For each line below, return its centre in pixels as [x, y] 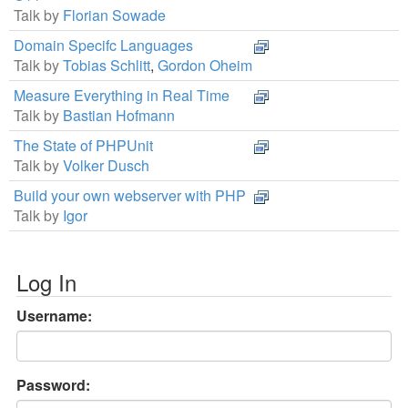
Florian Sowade [114, 15]
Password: [53, 385]
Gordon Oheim [205, 66]
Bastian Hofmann [119, 116]
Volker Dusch [106, 166]
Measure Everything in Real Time [122, 96]
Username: [54, 316]
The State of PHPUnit [83, 146]
